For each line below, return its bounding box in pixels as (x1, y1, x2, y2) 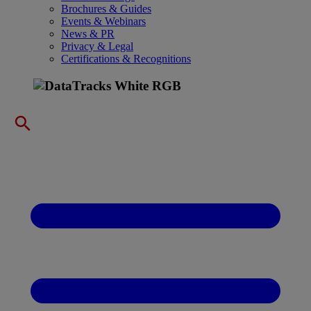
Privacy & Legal (61, 40, 133, 52)
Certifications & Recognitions (61, 52, 191, 65)
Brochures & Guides (61, 2, 151, 15)
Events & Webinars (61, 15, 146, 27)
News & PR (61, 27, 115, 40)
